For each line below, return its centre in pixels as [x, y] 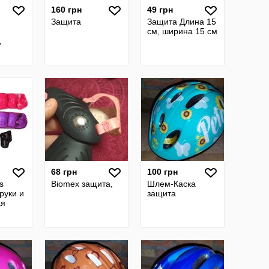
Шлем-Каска [171, 184]
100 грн [162, 172]
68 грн [64, 172]
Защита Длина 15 [182, 22]
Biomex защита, [82, 184]
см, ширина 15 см [182, 31]
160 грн [66, 10]
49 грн [160, 10]
